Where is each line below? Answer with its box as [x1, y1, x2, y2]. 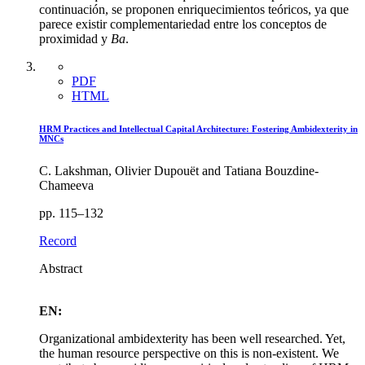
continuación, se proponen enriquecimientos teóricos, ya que [39, 2, 349, 17]
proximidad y [39, 32, 111, 46]
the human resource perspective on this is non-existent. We [39, 346, 339, 361]
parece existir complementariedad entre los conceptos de [39, 17, 327, 32]
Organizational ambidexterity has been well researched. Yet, [39, 332, 345, 346]
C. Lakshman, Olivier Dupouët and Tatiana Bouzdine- [39, 164, 319, 178]
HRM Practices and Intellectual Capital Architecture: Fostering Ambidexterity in [39, 124, 358, 134]
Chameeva [39, 178, 94, 193]
